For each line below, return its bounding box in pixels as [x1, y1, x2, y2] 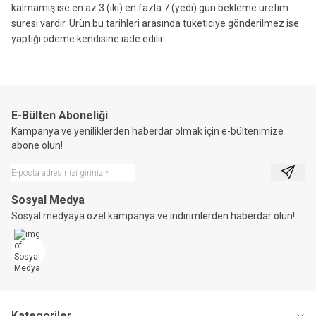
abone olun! [11, 140, 63, 151]
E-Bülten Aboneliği [11, 109, 108, 122]
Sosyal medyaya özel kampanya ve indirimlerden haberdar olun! [11, 210, 295, 221]
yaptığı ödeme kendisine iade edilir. [11, 33, 165, 44]
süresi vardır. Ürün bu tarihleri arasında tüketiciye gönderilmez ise [11, 18, 299, 29]
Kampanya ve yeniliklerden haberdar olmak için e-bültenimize [11, 126, 284, 137]
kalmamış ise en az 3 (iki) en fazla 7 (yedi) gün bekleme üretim [11, 2, 288, 13]
